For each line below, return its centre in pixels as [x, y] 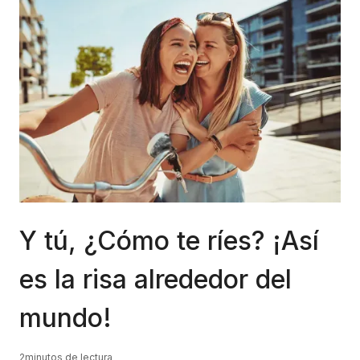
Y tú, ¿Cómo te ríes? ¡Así [169, 241]
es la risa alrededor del [155, 279]
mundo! [65, 318]
